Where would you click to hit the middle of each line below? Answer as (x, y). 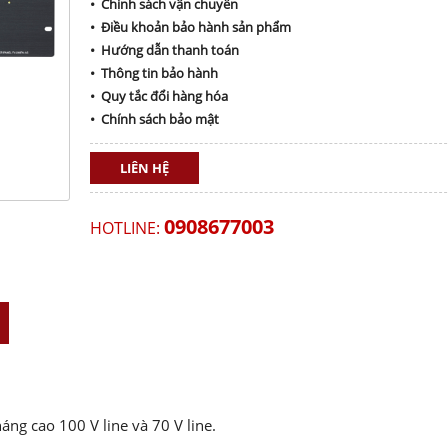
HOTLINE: (127, 228)
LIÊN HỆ (145, 168)
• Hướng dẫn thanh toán (165, 50)
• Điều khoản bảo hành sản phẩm (191, 27)
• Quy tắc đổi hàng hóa (159, 96)
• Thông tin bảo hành (154, 73)
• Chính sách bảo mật (155, 119)
